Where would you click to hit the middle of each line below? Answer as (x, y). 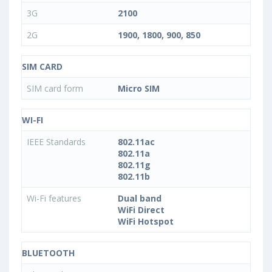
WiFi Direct (141, 210)
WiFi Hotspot (146, 222)
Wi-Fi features (55, 199)
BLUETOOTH (48, 253)
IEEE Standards (57, 142)
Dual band (140, 199)
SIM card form (56, 89)
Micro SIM (139, 89)
